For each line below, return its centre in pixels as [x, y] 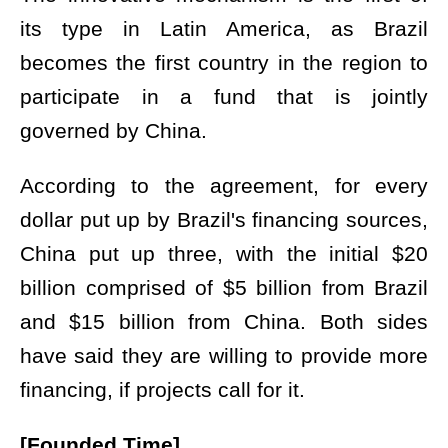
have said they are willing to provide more [224, 355]
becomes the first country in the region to [224, 62]
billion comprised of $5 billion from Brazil [224, 287]
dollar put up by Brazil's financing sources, [224, 219]
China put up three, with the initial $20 [224, 253]
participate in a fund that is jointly [224, 96]
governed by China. [113, 130]
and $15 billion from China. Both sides [224, 321]
